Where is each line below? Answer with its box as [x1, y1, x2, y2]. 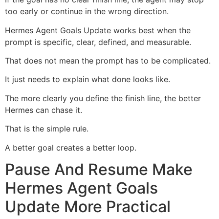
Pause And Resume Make [5, 159, 193, 179]
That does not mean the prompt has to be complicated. [5, 55, 211, 66]
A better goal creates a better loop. [5, 142, 136, 153]
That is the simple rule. [5, 124, 88, 134]
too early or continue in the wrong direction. [5, 6, 169, 17]
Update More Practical [5, 197, 171, 216]
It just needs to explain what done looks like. [5, 74, 170, 85]
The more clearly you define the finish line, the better [5, 93, 201, 103]
